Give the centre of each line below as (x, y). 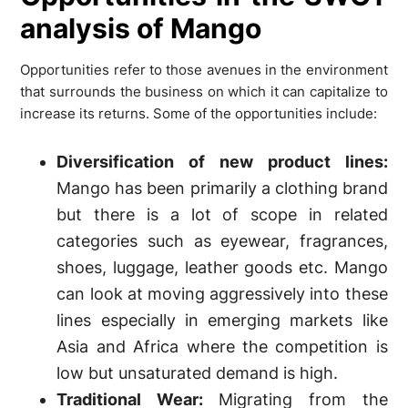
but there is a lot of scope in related (222, 214)
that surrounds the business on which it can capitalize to (204, 91)
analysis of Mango (141, 28)
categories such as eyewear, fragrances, (222, 240)
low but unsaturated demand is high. (198, 372)
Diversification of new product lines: (222, 161)
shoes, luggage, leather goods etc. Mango (222, 267)
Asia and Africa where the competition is (222, 346)
